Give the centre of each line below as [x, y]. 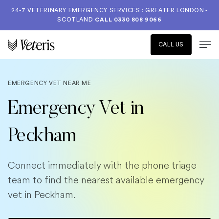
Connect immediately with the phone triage [102, 165]
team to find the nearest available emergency [106, 180]
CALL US [171, 44]
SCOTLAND [76, 20]
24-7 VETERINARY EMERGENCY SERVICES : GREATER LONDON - [109, 10]
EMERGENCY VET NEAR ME [50, 83]
